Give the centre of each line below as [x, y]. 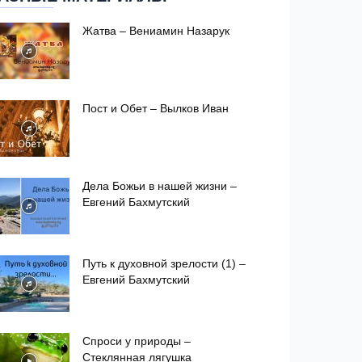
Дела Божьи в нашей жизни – [160, 186]
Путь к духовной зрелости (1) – [164, 263]
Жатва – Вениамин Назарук [156, 31]
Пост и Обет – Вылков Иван [156, 108]
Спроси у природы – [137, 341]
